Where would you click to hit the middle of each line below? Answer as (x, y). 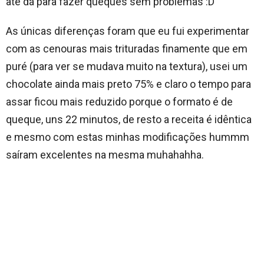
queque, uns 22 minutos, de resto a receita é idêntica (129, 119)
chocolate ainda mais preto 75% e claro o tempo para (128, 84)
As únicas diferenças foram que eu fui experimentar (128, 31)
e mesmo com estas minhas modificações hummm (128, 137)
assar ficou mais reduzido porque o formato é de (119, 101)
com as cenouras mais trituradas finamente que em (127, 48)
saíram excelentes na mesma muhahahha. (105, 154)
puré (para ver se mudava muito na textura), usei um (127, 66)
